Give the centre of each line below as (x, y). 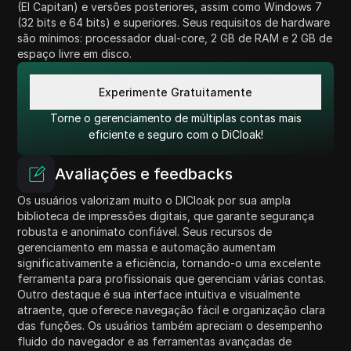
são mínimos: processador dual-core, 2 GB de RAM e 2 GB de (175, 38)
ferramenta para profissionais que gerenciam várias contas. (172, 279)
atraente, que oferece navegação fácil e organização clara (172, 310)
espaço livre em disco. (75, 54)
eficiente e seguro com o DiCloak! (175, 135)
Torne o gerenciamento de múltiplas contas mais (175, 118)
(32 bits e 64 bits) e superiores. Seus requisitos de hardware (174, 23)
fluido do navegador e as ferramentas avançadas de (155, 342)
